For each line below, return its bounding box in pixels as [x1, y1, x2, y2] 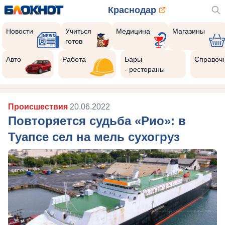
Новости [6, 27, 33, 35]
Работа [62, 55, 86, 63]
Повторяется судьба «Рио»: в [8, 114, 186, 128]
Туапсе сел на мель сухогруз [8, 130, 180, 144]
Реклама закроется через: [20, 41, 141, 52]
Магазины [172, 27, 205, 35]
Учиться [65, 27, 92, 35]
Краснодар [108, 5, 157, 15]
